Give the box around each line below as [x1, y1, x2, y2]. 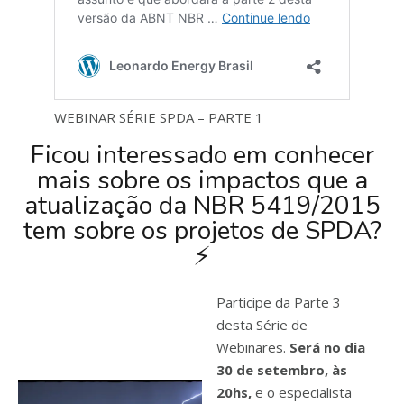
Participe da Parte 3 [216, 293, 342, 312]
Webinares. [216, 338, 287, 357]
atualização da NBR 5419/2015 [23, 188, 381, 224]
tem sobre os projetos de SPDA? [23, 214, 381, 249]
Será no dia [286, 338, 366, 357]
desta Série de [216, 316, 308, 335]
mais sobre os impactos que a [36, 163, 368, 198]
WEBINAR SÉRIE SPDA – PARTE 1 [54, 108, 263, 127]
